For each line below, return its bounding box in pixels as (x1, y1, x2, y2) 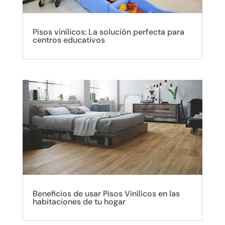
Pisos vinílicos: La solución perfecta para (32, 27, 184, 38)
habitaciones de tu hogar (32, 196, 126, 207)
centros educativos (32, 35, 105, 46)
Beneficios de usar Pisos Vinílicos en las (32, 188, 180, 199)
